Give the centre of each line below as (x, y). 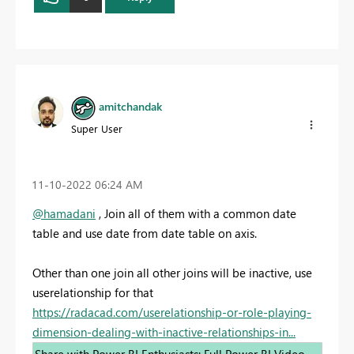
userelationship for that (93, 292)
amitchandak (130, 107)
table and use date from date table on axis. (145, 233)
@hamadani (64, 213)
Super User (97, 128)
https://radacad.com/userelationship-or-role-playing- (172, 312)
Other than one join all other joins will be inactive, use (172, 272)
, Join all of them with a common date (196, 213)
